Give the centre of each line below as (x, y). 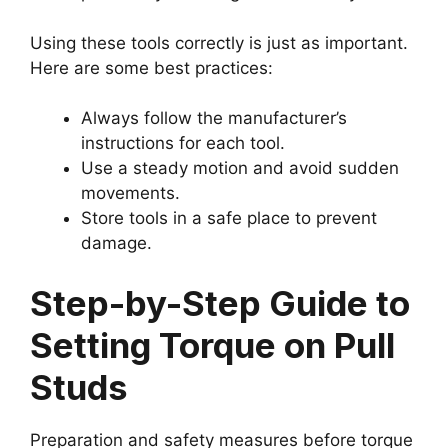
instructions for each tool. (183, 143)
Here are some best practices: (151, 67)
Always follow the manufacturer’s (214, 118)
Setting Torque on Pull (212, 344)
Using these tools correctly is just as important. (219, 42)
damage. (116, 243)
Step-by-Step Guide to (220, 302)
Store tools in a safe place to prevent (229, 218)
